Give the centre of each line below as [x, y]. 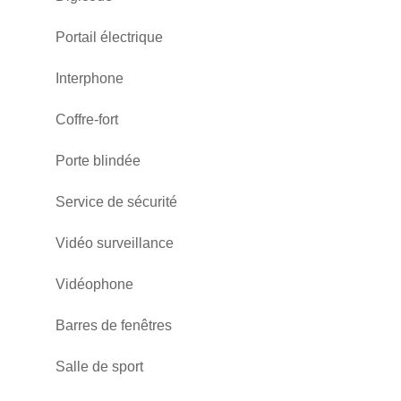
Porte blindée [98, 161]
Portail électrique [109, 37]
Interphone [90, 78]
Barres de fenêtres [114, 325]
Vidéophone [94, 284]
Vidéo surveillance [115, 243]
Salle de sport [99, 367]
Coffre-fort [87, 119]
